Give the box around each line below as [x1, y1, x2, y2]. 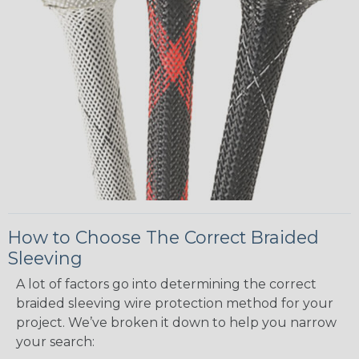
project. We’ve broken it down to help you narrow [16, 315, 337, 331]
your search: [16, 334, 95, 350]
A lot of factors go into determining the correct [16, 276, 317, 292]
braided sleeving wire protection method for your [16, 296, 333, 312]
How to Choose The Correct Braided [8, 227, 319, 248]
